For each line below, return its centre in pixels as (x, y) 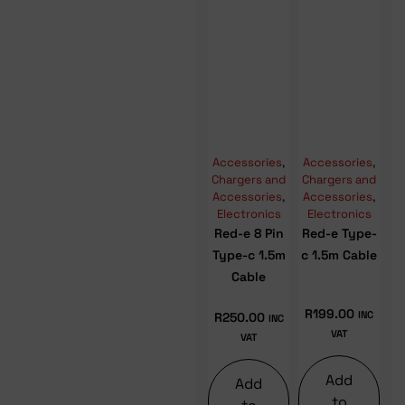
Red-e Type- (339, 234)
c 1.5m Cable (339, 255)
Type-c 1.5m (249, 255)
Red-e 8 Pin (249, 234)
